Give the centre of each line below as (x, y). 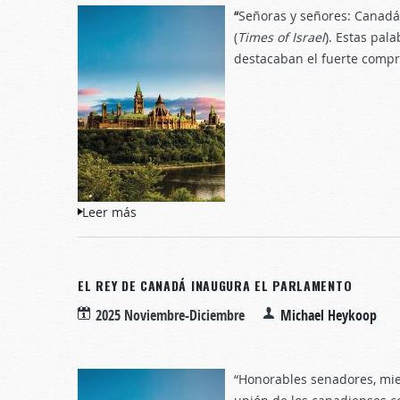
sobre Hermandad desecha (218, 212)
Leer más (109, 212)
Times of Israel (281, 37)
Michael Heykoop (329, 315)
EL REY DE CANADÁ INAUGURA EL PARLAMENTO (215, 285)
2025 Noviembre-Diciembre (170, 315)
